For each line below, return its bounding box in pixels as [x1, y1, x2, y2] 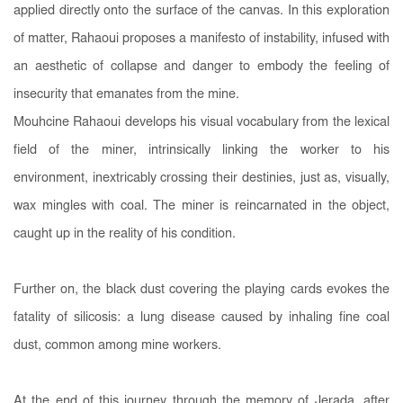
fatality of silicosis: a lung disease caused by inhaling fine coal [13, 310, 390, 325]
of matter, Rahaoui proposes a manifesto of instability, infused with [13, 31, 390, 46]
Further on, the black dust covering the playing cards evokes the [13, 282, 390, 297]
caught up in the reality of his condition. [13, 227, 239, 241]
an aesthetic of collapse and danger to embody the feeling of [13, 59, 390, 74]
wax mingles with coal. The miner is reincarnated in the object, [13, 199, 390, 213]
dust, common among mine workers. [13, 338, 225, 353]
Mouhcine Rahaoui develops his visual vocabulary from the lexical [13, 115, 390, 130]
